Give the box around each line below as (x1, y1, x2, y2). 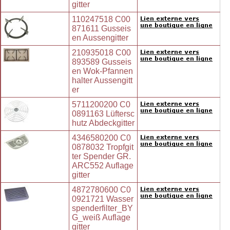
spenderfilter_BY (72, 204, 133, 213)
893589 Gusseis (72, 57, 131, 67)
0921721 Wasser (72, 195, 133, 204)
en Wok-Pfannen (72, 67, 133, 76)
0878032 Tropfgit (72, 143, 133, 152)
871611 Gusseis (72, 24, 131, 33)
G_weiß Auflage (72, 213, 130, 222)
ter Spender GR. (72, 152, 131, 161)
